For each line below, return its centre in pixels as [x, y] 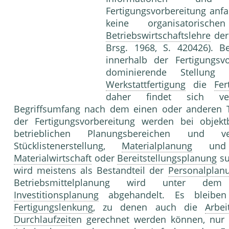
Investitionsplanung [56, 195]
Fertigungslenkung [53, 207]
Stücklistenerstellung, [68, 146]
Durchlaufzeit [42, 220]
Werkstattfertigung [146, 85]
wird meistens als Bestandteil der [91, 170]
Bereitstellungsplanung [167, 158]
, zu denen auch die [149, 207]
